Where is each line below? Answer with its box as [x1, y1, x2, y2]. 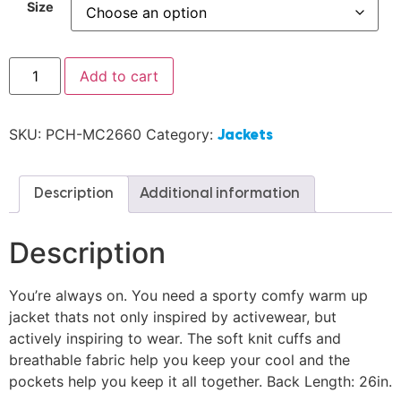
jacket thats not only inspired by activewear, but [9, 307, 337, 326]
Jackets [218, 128, 273, 144]
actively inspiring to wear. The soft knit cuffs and [9, 328, 341, 347]
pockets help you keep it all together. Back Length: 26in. [9, 371, 392, 390]
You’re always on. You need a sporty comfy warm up [9, 286, 368, 304]
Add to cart [80, 67, 159, 86]
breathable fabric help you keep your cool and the [9, 350, 350, 369]
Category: [146, 125, 218, 144]
